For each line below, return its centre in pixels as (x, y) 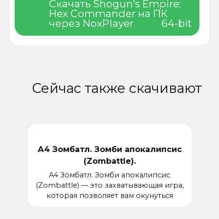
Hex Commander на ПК (108, 13)
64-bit (176, 23)
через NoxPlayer (91, 23)
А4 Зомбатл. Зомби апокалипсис (109, 149)
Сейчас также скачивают (117, 88)
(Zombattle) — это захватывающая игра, (109, 186)
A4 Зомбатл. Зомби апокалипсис (109, 175)
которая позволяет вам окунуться (109, 196)
